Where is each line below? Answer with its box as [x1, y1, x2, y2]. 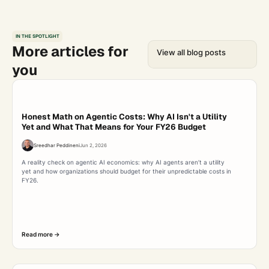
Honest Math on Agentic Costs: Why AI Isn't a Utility [22, 112, 228, 122]
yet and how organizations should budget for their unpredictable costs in [22, 168, 232, 175]
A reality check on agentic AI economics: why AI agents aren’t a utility [22, 159, 225, 166]
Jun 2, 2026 [80, 142, 107, 148]
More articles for [11, 41, 128, 61]
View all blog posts [157, 47, 226, 57]
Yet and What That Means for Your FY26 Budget [22, 122, 207, 133]
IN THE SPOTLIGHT [15, 32, 59, 39]
